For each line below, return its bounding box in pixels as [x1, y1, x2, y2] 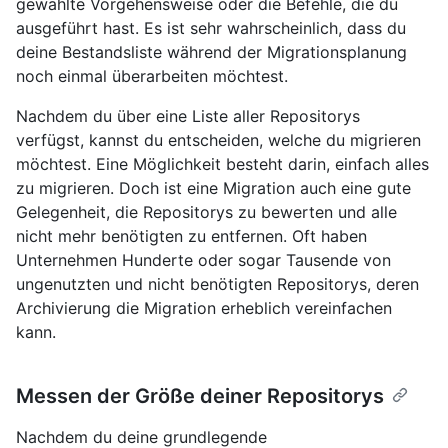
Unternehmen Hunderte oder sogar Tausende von [16, 249, 391, 270]
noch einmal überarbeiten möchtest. [16, 65, 288, 86]
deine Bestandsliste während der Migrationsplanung [16, 41, 407, 62]
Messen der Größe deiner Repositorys [16, 383, 384, 408]
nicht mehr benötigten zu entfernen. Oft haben [16, 225, 367, 246]
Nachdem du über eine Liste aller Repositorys [16, 105, 360, 126]
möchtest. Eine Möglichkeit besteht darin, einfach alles [16, 153, 429, 174]
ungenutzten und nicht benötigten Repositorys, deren [16, 273, 419, 294]
